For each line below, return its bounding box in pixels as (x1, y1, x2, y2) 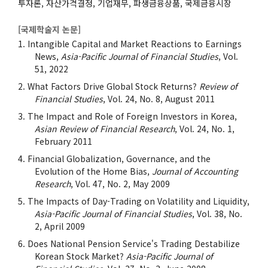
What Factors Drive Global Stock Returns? (28, 80, 199, 92)
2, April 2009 (35, 220, 85, 232)
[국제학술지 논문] (18, 23, 81, 35)
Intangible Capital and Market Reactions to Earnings (28, 37, 242, 50)
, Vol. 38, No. (192, 207, 242, 220)
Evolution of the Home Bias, (35, 165, 152, 177)
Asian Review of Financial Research (35, 122, 175, 135)
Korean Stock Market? (35, 249, 126, 262)
